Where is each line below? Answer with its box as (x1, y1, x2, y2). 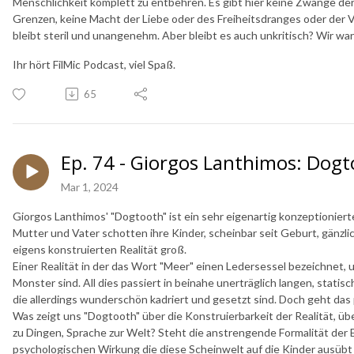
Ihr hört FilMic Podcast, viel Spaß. (13, 57, 175, 71)
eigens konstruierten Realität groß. (13, 242, 186, 256)
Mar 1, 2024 (61, 179, 119, 194)
